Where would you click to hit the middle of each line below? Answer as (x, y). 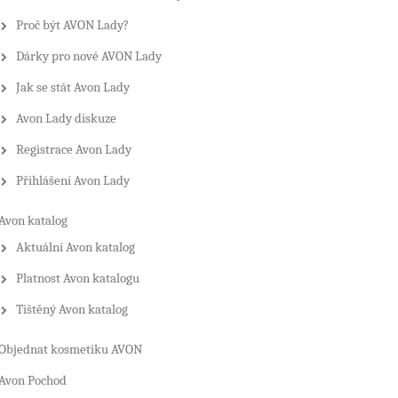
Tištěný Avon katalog (72, 310)
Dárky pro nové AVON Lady (89, 56)
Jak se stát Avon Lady (73, 88)
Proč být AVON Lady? (73, 25)
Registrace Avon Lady (74, 150)
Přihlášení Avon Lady (73, 181)
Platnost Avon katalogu (78, 279)
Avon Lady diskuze (67, 119)
